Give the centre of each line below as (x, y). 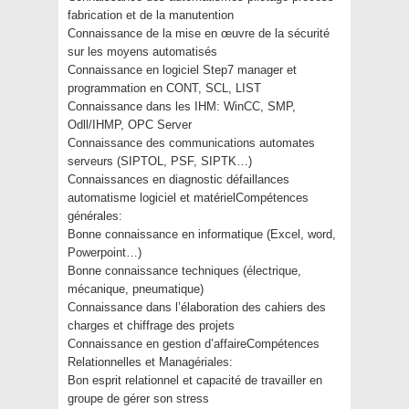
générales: (95, 216)
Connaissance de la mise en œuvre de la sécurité (199, 33)
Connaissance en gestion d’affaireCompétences (194, 344)
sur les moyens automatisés (142, 52)
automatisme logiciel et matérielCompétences (188, 198)
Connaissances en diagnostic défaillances (178, 179)
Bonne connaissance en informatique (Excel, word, (202, 234)
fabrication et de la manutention (151, 15)
